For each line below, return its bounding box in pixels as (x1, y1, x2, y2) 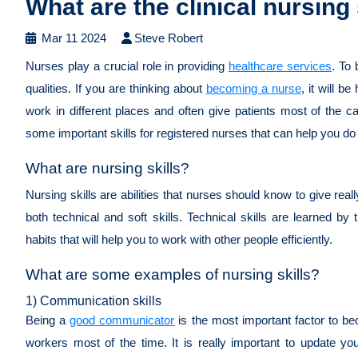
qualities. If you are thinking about (26, 81, 206, 95)
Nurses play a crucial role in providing (26, 58, 229, 73)
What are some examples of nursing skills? (26, 265, 320, 283)
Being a (26, 312, 70, 327)
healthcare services (229, 58, 332, 73)
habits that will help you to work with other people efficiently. (26, 232, 336, 246)
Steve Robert (134, 30, 203, 45)
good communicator (70, 312, 175, 327)
